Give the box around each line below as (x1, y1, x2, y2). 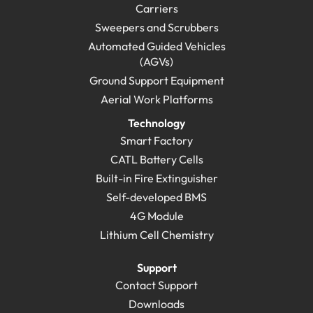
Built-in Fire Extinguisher (95, 170, 218, 185)
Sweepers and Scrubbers (94, 20, 219, 34)
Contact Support (115, 277, 198, 292)
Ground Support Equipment (89, 73, 224, 87)
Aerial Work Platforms (100, 92, 213, 106)
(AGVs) (140, 54, 173, 68)
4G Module (129, 208, 184, 223)
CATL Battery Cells (110, 152, 203, 166)
